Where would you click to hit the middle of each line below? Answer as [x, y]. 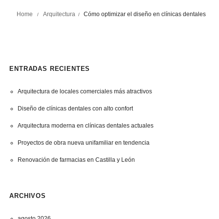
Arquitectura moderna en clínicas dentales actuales [85, 126]
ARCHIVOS [28, 196]
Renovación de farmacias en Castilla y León [76, 160]
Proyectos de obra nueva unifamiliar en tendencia [83, 143]
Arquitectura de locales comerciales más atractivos [85, 91]
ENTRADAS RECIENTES [50, 69]
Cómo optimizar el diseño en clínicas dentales [145, 14]
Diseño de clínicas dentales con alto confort [75, 109]
